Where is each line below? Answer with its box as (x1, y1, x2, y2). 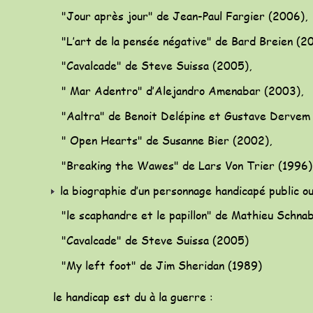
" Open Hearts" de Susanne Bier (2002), (51, 132, 275, 149)
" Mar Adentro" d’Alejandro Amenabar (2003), (51, 82, 307, 99)
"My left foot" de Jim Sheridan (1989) (51, 256, 262, 273)
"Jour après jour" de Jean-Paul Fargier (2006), (51, 8, 311, 24)
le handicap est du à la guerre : (50, 289, 217, 305)
